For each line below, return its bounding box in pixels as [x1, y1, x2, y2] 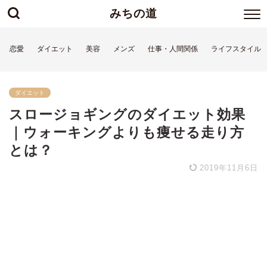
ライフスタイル [211, 45, 261, 53]
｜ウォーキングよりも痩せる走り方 [9, 125, 244, 140]
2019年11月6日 [197, 163, 258, 172]
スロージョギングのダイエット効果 [9, 107, 246, 122]
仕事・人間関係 [148, 45, 198, 53]
